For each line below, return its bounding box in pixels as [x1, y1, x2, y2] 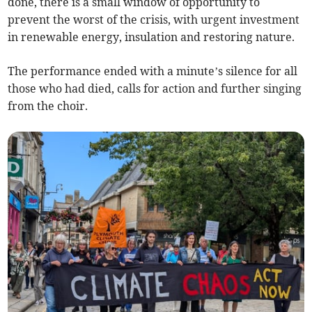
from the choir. [8, 98, 88, 113]
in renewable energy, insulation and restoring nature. [8, 29, 295, 44]
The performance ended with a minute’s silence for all [8, 63, 298, 78]
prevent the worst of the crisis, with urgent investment [8, 12, 300, 26]
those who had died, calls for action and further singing [8, 81, 302, 95]
